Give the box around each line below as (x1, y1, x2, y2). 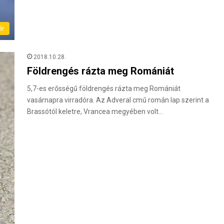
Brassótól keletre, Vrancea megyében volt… (27, 107, 163, 116)
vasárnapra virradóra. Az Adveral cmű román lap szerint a (27, 96, 209, 104)
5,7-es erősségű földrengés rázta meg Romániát (27, 84, 180, 93)
